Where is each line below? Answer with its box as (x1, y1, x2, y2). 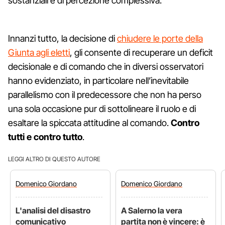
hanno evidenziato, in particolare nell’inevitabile (8, 75, 189, 86)
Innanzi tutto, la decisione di (8, 33, 117, 44)
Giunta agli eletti (8, 47, 70, 58)
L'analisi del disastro (16, 205, 90, 215)
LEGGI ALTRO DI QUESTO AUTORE (8, 155, 100, 163)
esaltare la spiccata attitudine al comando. (8, 117, 171, 128)
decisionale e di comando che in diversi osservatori (8, 61, 203, 72)
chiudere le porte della (117, 33, 203, 44)
